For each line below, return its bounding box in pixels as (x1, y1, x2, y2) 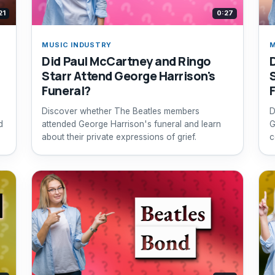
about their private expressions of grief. (42, 131, 197, 142)
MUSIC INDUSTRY (42, 40, 112, 49)
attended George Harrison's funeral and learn (42, 118, 222, 129)
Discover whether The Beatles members (42, 106, 200, 116)
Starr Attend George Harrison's (42, 68, 215, 85)
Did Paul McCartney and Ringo (42, 53, 211, 70)
